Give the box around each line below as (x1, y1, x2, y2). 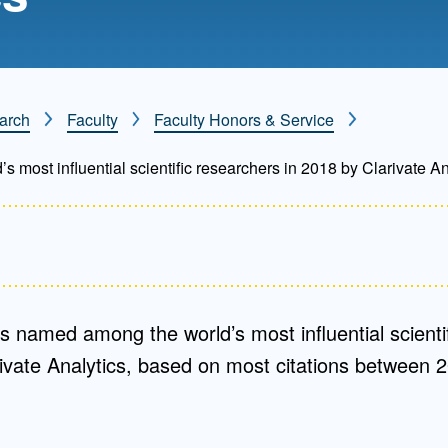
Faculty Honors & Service (154, 108, 335, 131)
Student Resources (11, 119, 193, 143)
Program (11, 47, 92, 71)
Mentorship (11, 29, 118, 53)
